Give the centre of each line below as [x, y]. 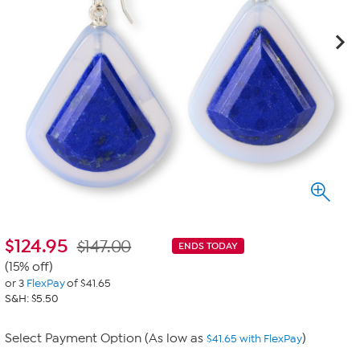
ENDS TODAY [208, 246]
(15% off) [29, 267]
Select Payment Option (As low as [106, 339]
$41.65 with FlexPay [254, 339]
